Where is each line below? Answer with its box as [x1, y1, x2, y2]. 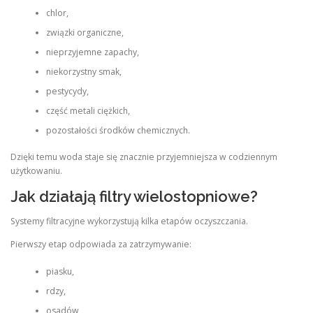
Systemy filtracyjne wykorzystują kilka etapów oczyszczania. [10, 215, 248, 228]
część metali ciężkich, [45, 104, 130, 117]
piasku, [45, 265, 74, 277]
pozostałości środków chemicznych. [45, 124, 190, 136]
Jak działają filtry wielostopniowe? [10, 187, 258, 205]
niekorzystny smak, [45, 65, 122, 78]
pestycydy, [45, 85, 89, 97]
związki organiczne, [45, 26, 124, 38]
